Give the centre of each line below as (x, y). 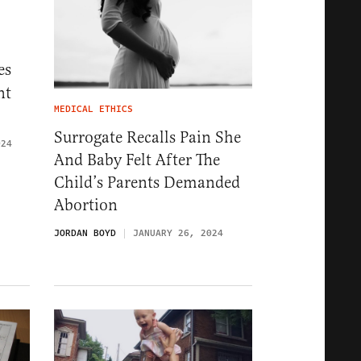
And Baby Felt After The (137, 160)
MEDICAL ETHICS (93, 109)
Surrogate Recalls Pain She (147, 137)
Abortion (86, 205)
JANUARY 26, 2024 (178, 233)
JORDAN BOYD (85, 233)
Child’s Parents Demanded (147, 182)
